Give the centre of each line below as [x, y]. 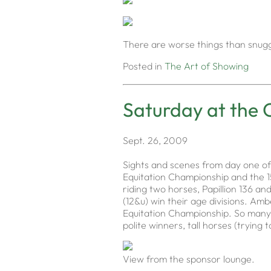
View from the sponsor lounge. [189, 259]
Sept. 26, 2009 [155, 141]
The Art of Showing [207, 66]
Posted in [144, 66]
